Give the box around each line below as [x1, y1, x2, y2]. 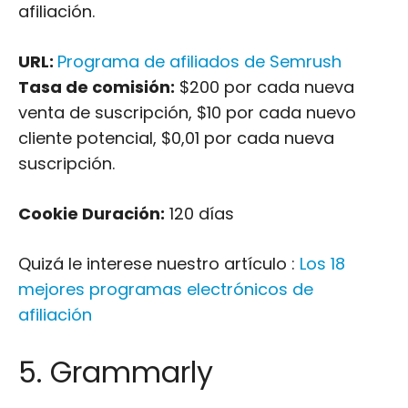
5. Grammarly [18, 352, 213, 393]
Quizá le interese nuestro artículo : [18, 252, 300, 275]
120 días [165, 202, 234, 225]
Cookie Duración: [18, 202, 165, 225]
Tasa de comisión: [18, 76, 175, 98]
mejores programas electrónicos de [18, 278, 313, 301]
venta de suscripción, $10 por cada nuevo [18, 101, 356, 124]
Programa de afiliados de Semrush [57, 50, 342, 73]
